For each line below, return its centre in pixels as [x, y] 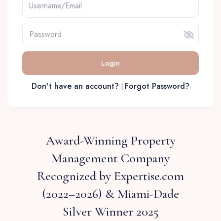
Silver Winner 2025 [110, 211]
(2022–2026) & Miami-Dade [110, 193]
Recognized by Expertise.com [110, 176]
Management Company [110, 158]
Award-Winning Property [110, 140]
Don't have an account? [75, 86]
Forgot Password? [157, 86]
